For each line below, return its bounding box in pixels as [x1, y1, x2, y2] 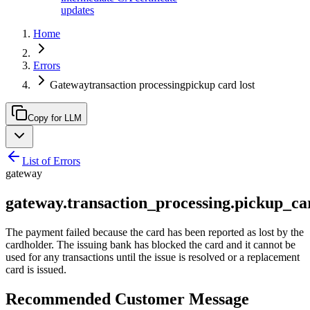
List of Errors [22, 155, 80, 167]
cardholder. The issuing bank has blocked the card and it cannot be [6, 238, 295, 250]
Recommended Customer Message [6, 289, 249, 308]
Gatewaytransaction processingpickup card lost [50, 79, 255, 91]
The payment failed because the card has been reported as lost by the [6, 226, 304, 238]
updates [61, 4, 94, 16]
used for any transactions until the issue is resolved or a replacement [6, 250, 300, 263]
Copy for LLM [28, 113, 82, 123]
